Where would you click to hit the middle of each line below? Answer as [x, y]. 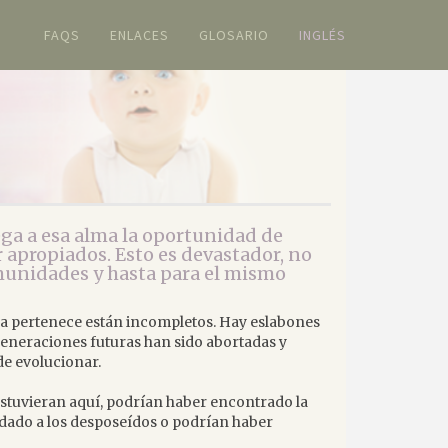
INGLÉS [322, 35]
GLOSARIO [234, 35]
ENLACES [139, 35]
